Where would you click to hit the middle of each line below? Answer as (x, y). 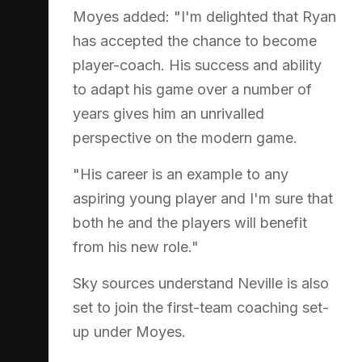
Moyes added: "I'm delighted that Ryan (204, 16)
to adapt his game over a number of (192, 89)
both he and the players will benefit (190, 222)
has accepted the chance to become (195, 40)
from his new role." (136, 246)
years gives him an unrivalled (168, 113)
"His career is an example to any (181, 174)
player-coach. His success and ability (197, 65)
